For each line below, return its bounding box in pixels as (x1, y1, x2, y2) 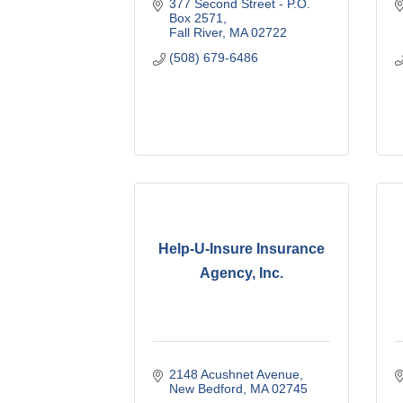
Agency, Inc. (200, 265, 284, 282)
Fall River (168, 24, 222, 40)
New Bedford (168, 381, 243, 396)
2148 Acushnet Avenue (168, 366, 300, 381)
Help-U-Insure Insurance (158, 241, 326, 257)
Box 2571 (168, 10, 223, 25)
